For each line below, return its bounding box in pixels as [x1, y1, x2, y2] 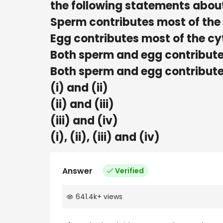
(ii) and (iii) [50, 96, 114, 112]
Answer [62, 165, 93, 177]
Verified [115, 165, 144, 176]
